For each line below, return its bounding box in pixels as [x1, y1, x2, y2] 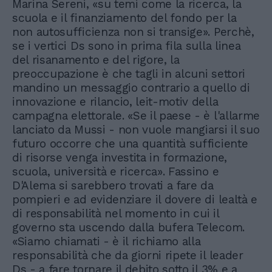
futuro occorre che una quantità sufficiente [12, 137, 248, 151]
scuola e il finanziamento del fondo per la [12, 11, 237, 25]
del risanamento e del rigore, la [12, 53, 180, 67]
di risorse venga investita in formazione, [12, 151, 227, 165]
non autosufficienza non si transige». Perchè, [12, 25, 254, 39]
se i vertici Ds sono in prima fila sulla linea [12, 39, 241, 53]
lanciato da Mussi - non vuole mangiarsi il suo [12, 123, 260, 137]
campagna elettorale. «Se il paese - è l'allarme [12, 109, 260, 123]
